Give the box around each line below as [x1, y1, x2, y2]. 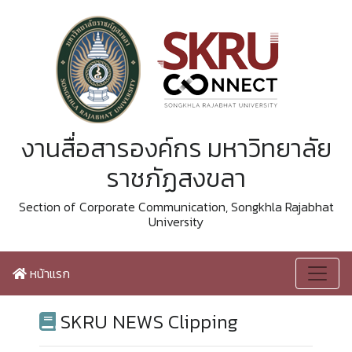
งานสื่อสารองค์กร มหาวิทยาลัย [20, 130, 332, 167]
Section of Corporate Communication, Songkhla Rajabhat [18, 197, 334, 216]
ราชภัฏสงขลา [106, 159, 246, 197]
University [148, 212, 203, 231]
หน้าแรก [27, 264, 70, 283]
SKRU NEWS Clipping [56, 308, 238, 335]
